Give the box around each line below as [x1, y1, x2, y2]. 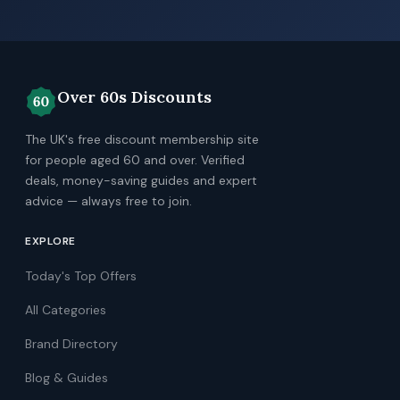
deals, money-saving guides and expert [25, 172, 257, 188]
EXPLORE [25, 234, 76, 248]
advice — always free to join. [25, 193, 192, 209]
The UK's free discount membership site [25, 131, 259, 147]
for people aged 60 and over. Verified [25, 152, 245, 168]
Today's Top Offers [25, 268, 137, 284]
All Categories [25, 302, 106, 318]
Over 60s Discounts [57, 87, 212, 107]
